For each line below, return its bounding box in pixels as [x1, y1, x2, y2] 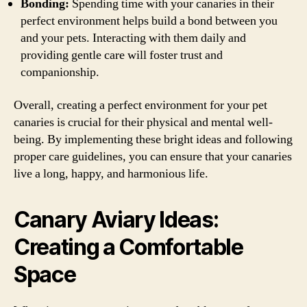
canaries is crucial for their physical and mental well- [14, 114, 273, 130]
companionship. [21, 64, 99, 80]
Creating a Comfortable [14, 233, 243, 260]
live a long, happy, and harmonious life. [14, 165, 208, 182]
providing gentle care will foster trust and [21, 47, 223, 63]
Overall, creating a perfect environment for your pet [14, 97, 267, 113]
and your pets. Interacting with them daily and [21, 30, 246, 46]
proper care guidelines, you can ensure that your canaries [14, 148, 292, 164]
